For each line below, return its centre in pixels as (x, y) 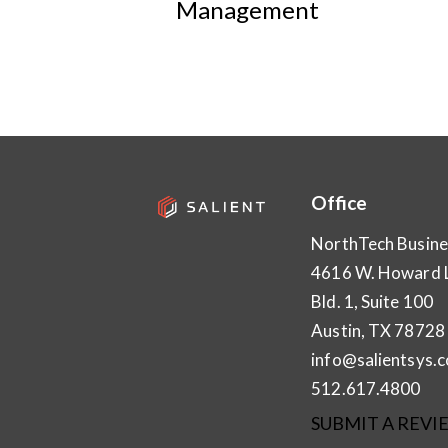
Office (339, 202)
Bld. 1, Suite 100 (372, 302)
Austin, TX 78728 (378, 331)
